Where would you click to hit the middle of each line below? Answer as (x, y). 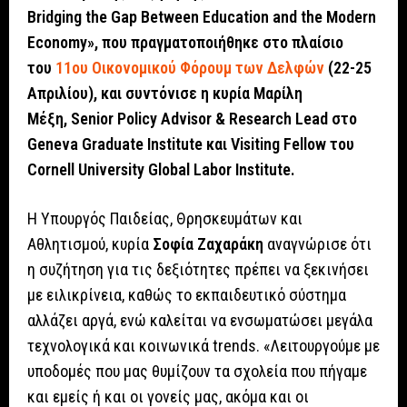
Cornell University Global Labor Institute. (161, 170)
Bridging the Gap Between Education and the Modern (202, 17)
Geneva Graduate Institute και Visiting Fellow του (191, 144)
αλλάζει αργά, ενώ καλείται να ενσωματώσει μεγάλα (200, 321)
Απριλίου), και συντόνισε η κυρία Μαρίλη (165, 94)
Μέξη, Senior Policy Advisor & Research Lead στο (192, 119)
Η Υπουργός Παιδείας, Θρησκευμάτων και (165, 219)
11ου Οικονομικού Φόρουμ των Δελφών (190, 68)
